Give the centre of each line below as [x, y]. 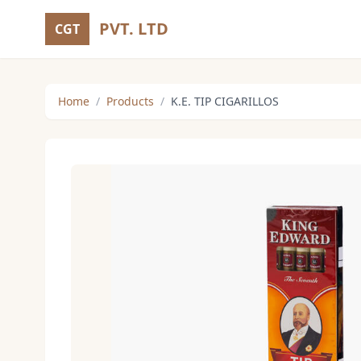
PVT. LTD [134, 29]
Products [130, 101]
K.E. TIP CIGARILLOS [225, 101]
